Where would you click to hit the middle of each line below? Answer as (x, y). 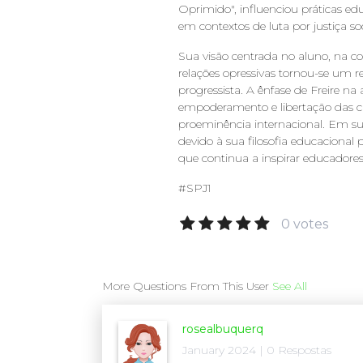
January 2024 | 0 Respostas (257, 350)
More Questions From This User (187, 286)
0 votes (305, 224)
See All (290, 286)
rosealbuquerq (223, 329)
